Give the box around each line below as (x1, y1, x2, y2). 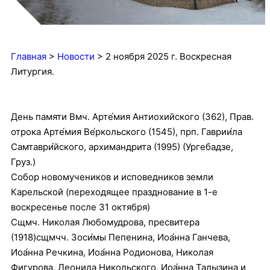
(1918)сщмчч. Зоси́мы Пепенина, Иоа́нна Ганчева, (11, 231, 230, 243)
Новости (57, 51, 95, 63)
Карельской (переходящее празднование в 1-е (11, 186, 218, 198)
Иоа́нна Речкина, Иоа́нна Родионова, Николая (11, 246, 213, 259)
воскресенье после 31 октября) (11, 201, 150, 213)
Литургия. (11, 66, 54, 78)
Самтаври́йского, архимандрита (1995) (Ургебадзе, (11, 141, 233, 153)
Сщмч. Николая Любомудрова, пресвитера (11, 216, 199, 228)
